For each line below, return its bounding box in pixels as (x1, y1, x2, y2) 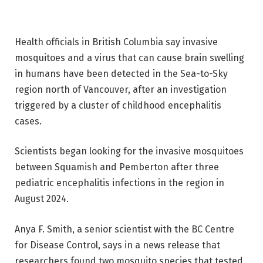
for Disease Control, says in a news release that (15, 239, 220, 251)
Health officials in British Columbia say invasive (15, 36, 218, 48)
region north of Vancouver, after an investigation (15, 83, 227, 95)
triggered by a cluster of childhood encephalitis (15, 99, 221, 111)
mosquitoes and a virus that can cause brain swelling (15, 52, 244, 63)
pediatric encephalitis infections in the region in (15, 177, 224, 189)
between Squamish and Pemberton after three (15, 161, 219, 173)
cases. (15, 115, 42, 127)
